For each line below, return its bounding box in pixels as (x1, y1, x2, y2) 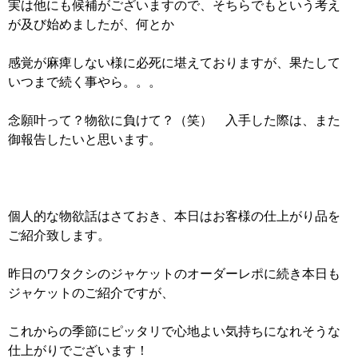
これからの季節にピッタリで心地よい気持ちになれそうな (8, 324, 340, 338)
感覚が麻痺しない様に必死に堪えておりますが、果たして (8, 56, 340, 70)
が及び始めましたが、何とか (8, 18, 174, 31)
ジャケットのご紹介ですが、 (8, 286, 174, 300)
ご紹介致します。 (8, 229, 110, 242)
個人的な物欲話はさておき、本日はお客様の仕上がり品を (8, 209, 340, 223)
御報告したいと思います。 (8, 133, 161, 146)
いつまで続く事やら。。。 (8, 75, 161, 89)
